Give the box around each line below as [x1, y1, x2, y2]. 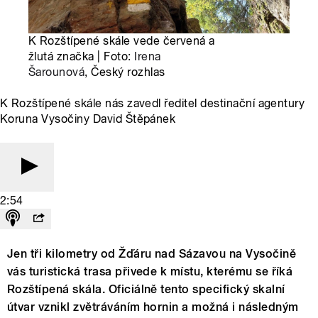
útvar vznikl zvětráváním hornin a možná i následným [7, 300, 299, 314]
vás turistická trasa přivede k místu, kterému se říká [7, 265, 293, 279]
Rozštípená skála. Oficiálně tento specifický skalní [7, 283, 285, 297]
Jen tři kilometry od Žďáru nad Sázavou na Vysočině [7, 247, 297, 261]
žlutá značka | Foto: [28, 50, 135, 64]
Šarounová [28, 65, 85, 79]
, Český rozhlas [84, 65, 165, 79]
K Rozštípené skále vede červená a [28, 34, 215, 48]
